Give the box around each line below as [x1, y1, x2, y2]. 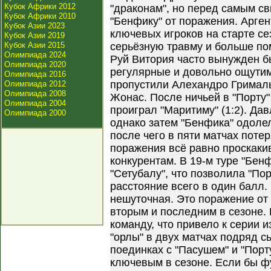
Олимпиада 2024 [4, 50, 66, 59]
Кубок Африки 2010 [4, 11, 76, 21]
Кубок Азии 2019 [4, 31, 65, 40]
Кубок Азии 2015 [4, 41, 65, 50]
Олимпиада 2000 [4, 108, 66, 117]
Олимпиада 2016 [4, 70, 66, 79]
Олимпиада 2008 [4, 89, 66, 98]
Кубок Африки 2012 [4, 2, 76, 11]
